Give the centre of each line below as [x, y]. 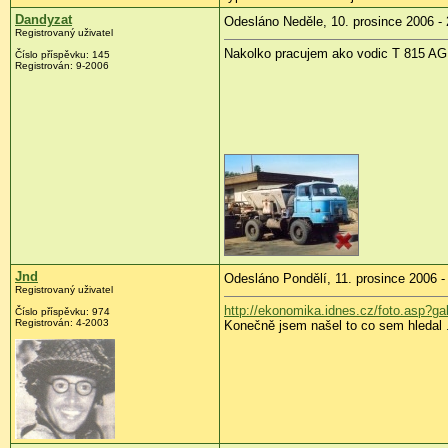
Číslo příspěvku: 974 [62, 312]
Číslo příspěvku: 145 [62, 55]
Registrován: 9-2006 [62, 66]
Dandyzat [43, 20]
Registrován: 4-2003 [62, 323]
